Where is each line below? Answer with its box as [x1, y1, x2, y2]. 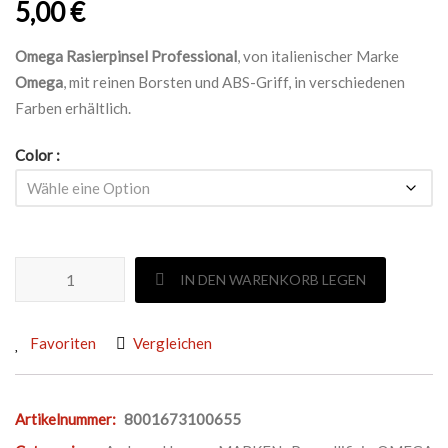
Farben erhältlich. [15, 99, 131, 117]
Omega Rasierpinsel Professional [15, 47, 237, 65]
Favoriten [30, 334, 96, 352]
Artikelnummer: [15, 410, 116, 428]
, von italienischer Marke [237, 47, 399, 65]
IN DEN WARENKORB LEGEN [180, 271, 366, 288]
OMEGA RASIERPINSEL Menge [14, 260, 226, 278]
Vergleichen [133, 334, 212, 352]
